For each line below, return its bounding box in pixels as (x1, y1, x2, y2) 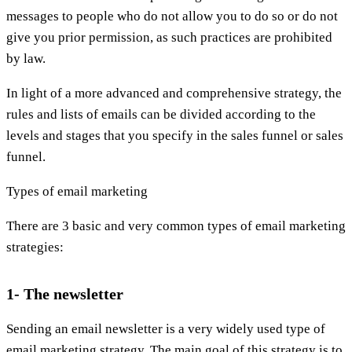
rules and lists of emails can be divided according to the (6, 106, 316, 122)
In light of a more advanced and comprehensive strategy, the (6, 85, 342, 101)
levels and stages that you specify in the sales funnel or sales (6, 127, 343, 143)
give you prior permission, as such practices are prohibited (6, 29, 332, 45)
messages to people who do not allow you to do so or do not (6, 8, 338, 24)
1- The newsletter (6, 284, 123, 302)
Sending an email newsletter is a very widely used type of (6, 321, 325, 336)
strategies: (6, 239, 64, 255)
